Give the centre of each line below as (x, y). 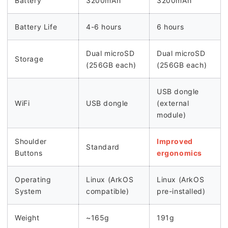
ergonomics (179, 153)
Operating (33, 179)
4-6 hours (104, 27)
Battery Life (36, 27)
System (28, 191)
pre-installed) (181, 191)
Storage (29, 59)
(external (173, 103)
